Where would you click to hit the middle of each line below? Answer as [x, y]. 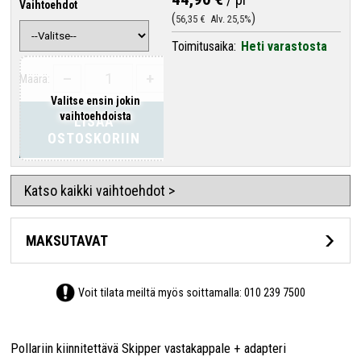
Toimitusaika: [204, 46]
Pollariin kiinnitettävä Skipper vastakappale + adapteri [149, 348]
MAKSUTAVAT [66, 241]
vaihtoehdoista [95, 116]
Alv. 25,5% [229, 19]
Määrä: [35, 79]
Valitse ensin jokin [95, 100]
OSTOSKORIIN [93, 139]
